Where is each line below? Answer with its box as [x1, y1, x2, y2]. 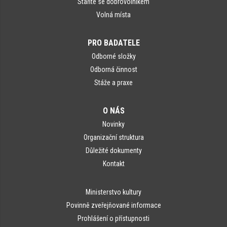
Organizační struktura [83, 133, 144, 141]
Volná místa [96, 10, 131, 19]
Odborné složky [91, 52, 136, 60]
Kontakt [102, 159, 125, 168]
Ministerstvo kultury [86, 187, 141, 196]
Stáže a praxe [94, 78, 133, 87]
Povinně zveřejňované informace [66, 201, 161, 209]
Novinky [102, 120, 125, 128]
